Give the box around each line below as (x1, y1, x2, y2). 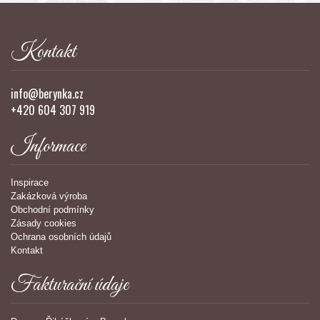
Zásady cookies (11, 218, 76, 229)
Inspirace (11, 177, 49, 189)
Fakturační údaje (11, 271, 129, 299)
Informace (11, 133, 86, 161)
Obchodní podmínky (11, 204, 94, 216)
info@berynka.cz (11, 85, 84, 103)
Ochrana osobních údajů (11, 231, 111, 243)
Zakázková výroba (11, 191, 87, 202)
